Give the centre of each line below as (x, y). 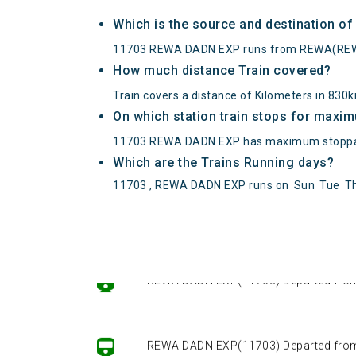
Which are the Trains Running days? (223, 163)
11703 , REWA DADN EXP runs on (201, 186)
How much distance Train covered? (222, 71)
